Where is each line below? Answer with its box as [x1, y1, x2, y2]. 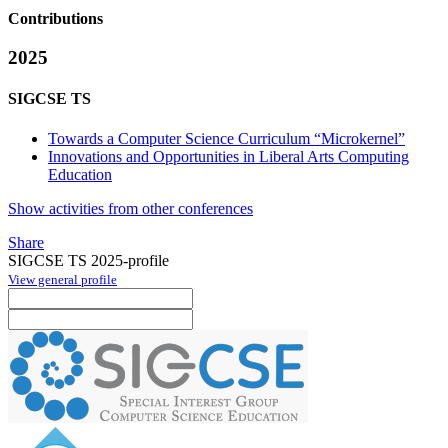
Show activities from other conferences [8, 199, 253, 217]
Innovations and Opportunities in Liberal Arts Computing [48, 147, 409, 165]
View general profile [8, 271, 117, 287]
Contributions [8, 10, 103, 28]
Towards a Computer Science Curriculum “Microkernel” [48, 129, 405, 147]
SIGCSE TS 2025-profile [8, 251, 169, 269]
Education [48, 165, 112, 183]
